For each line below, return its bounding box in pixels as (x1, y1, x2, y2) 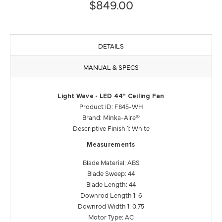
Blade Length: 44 (86, 179, 136, 188)
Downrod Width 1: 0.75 (78, 201, 144, 210)
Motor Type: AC (88, 212, 134, 221)
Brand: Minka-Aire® (82, 112, 140, 121)
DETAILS (98, 41, 124, 50)
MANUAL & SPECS (83, 62, 139, 71)
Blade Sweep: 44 (87, 168, 135, 177)
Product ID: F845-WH (79, 101, 143, 111)
